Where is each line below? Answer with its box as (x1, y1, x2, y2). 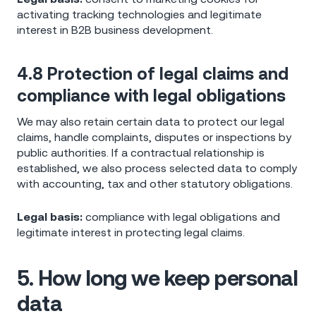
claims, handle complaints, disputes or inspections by (17, 130, 291, 143)
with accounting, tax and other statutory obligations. (17, 176, 293, 190)
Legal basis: (17, 210, 83, 224)
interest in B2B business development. (17, 23, 213, 36)
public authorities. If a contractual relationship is (17, 145, 265, 159)
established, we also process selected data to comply (17, 161, 297, 174)
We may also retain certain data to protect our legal (17, 114, 284, 128)
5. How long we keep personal (17, 265, 298, 290)
